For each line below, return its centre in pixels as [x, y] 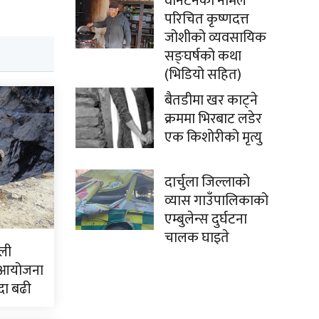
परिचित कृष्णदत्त [207, 19]
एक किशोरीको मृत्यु [213, 137]
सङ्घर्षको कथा [203, 56]
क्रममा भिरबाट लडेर [213, 119]
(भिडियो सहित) [203, 75]
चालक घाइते [197, 238]
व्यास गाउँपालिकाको [216, 201]
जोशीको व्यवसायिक [215, 38]
